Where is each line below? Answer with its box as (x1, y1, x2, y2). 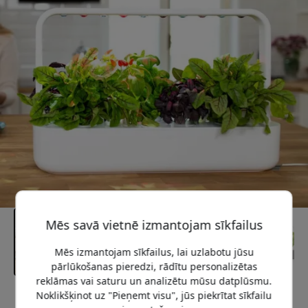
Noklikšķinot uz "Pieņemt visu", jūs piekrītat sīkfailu (36, 288, 272, 302)
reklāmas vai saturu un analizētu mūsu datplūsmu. (36, 274, 272, 287)
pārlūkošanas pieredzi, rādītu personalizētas (51, 259, 257, 273)
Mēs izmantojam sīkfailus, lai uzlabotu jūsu (54, 245, 254, 258)
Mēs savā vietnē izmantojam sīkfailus (45, 216, 263, 233)
